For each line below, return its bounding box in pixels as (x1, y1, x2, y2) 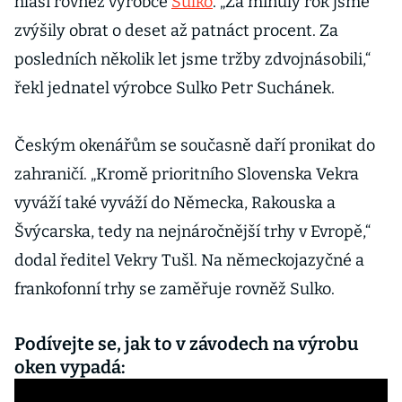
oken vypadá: (14, 356, 136, 378)
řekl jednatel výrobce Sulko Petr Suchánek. (14, 78, 335, 98)
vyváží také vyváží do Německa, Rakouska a (14, 193, 336, 213)
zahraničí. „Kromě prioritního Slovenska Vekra (14, 164, 359, 184)
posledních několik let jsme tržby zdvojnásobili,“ (14, 49, 371, 69)
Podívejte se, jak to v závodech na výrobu (14, 333, 359, 354)
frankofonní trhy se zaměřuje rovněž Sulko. (14, 279, 335, 299)
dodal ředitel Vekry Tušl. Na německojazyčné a (14, 250, 364, 270)
